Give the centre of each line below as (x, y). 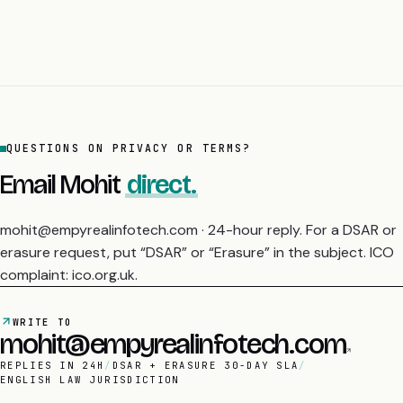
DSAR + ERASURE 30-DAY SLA (206, 366)
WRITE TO (43, 322)
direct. (161, 185)
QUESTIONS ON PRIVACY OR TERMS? (129, 148)
